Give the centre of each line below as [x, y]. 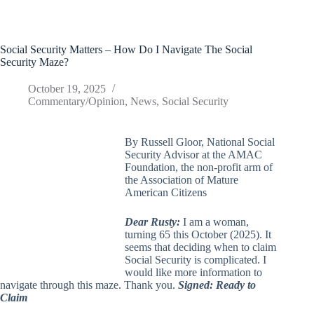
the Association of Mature [182, 180]
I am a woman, [216, 222]
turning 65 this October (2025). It [198, 235]
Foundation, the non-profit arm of [199, 168]
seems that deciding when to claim [200, 247]
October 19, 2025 [67, 89]
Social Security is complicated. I [196, 260]
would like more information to [193, 273]
